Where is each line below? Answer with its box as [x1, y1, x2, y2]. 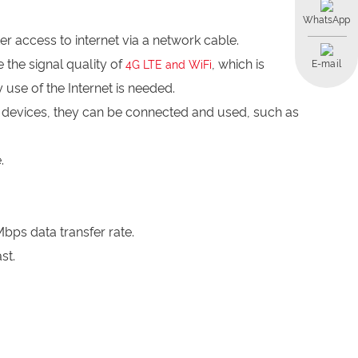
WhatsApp [303, 14, 350, 26]
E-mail [312, 58, 341, 70]
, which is [212, 57, 265, 72]
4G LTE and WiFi [125, 58, 212, 71]
